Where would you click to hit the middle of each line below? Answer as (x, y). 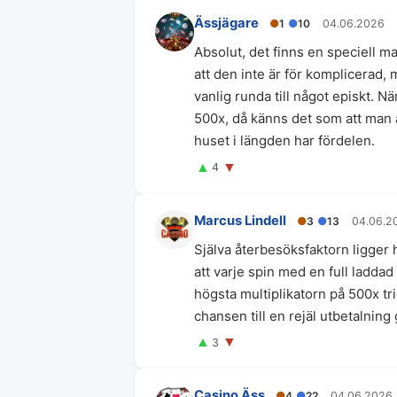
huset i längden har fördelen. (284, 140)
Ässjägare (226, 23)
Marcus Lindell (240, 220)
